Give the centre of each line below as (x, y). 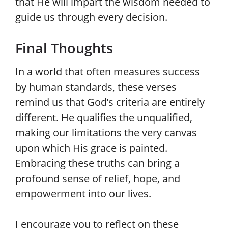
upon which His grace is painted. (91, 148)
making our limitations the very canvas (106, 133)
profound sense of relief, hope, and (98, 178)
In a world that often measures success (108, 72)
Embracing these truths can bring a (97, 163)
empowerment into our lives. (83, 194)
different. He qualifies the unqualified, (104, 117)
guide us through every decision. (91, 17)
